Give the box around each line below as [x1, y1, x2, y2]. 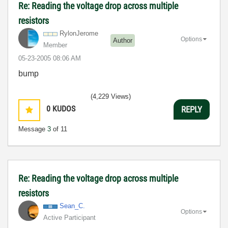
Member [43, 41, 67, 49]
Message [18, 125, 47, 133]
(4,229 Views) [91, 93, 131, 100]
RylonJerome [60, 30, 98, 37]
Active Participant [43, 214, 96, 221]
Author [113, 36, 132, 44]
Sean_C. [60, 202, 85, 210]
